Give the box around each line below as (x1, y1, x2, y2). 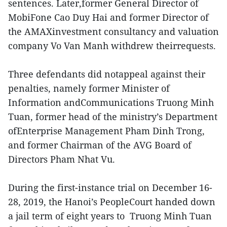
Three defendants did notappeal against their (8, 68, 205, 80)
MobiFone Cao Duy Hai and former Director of (8, 11, 209, 23)
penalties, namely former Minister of (8, 82, 170, 94)
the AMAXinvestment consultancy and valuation (8, 25, 219, 37)
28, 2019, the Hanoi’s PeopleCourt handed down (8, 196, 215, 208)
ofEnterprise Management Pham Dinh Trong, (8, 125, 205, 137)
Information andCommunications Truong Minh (8, 96, 214, 108)
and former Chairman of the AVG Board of (8, 139, 192, 151)
